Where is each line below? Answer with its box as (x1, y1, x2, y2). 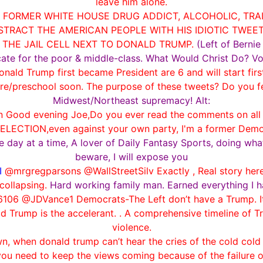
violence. (112, 221, 151, 233)
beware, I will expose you (75, 150, 188, 163)
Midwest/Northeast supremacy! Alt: (53, 94, 210, 106)
